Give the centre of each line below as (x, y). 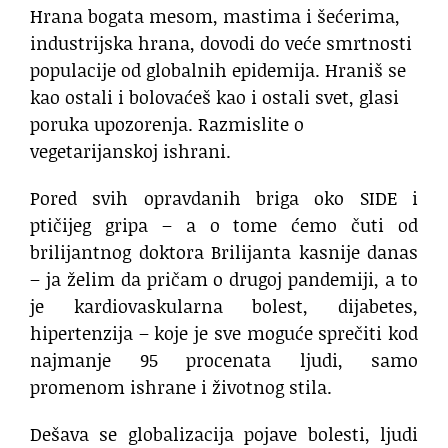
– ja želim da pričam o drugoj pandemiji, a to (224, 278)
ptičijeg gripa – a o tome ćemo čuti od (224, 224)
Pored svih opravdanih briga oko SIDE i (224, 197)
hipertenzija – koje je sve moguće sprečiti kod (224, 332)
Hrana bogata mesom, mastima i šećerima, (215, 15)
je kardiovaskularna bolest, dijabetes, (224, 305)
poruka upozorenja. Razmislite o (167, 123)
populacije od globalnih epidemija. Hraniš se (218, 69)
